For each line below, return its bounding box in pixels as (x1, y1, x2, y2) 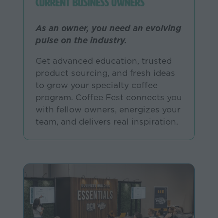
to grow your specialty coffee (36, 79, 158, 91)
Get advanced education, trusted (36, 55, 172, 67)
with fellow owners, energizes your (36, 104, 181, 116)
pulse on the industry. (36, 34, 127, 46)
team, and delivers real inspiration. (36, 116, 178, 128)
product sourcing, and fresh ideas (36, 67, 175, 79)
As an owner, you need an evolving (36, 22, 181, 34)
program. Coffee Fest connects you (36, 91, 182, 104)
